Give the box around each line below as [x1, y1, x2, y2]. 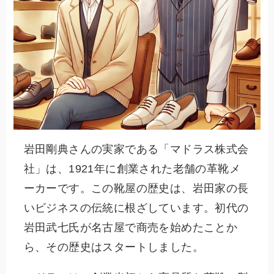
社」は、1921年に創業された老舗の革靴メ [23, 162, 240, 175]
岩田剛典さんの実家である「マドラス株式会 [23, 143, 249, 155]
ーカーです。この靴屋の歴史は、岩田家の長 [23, 182, 249, 194]
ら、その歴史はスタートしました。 [23, 240, 204, 253]
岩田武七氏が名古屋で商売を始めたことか [23, 221, 238, 234]
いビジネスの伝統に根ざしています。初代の [23, 201, 249, 214]
